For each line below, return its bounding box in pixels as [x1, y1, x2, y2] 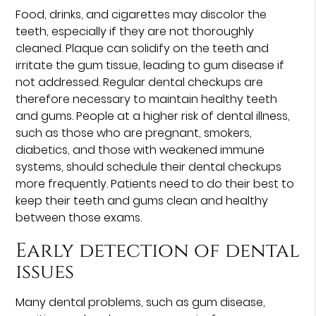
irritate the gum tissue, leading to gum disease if [16, 56, 285, 73]
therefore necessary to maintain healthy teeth [16, 90, 278, 107]
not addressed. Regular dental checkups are [16, 73, 264, 90]
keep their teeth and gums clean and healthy [16, 192, 269, 209]
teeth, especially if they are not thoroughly [16, 23, 255, 39]
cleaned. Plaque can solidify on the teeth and [16, 39, 269, 56]
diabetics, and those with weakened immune [16, 141, 265, 158]
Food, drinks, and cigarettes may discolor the [16, 6, 267, 23]
